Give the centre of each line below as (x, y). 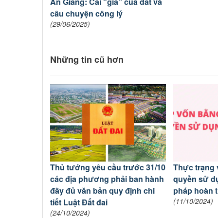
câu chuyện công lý (86, 14)
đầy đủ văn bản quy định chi (102, 190)
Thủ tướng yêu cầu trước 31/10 (108, 167)
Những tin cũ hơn (87, 60)
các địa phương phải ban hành (107, 179)
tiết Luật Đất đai (79, 202)
